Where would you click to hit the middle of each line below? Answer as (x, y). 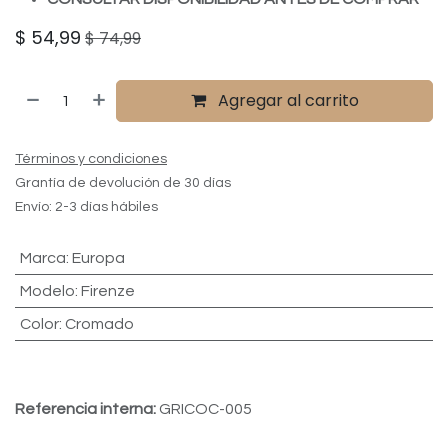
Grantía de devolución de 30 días (123, 183)
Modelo (47, 291)
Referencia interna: (87, 409)
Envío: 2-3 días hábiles (86, 207)
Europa (98, 258)
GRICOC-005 (205, 409)
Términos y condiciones (91, 159)
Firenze (107, 291)
